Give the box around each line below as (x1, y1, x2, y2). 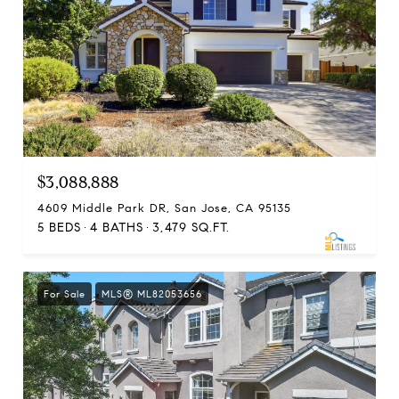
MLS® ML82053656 (102, 287, 202, 300)
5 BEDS (37, 219, 81, 235)
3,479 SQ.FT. (152, 219, 230, 235)
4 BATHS (90, 219, 143, 235)
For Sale (44, 287, 85, 300)
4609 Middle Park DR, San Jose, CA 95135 (37, 200, 291, 216)
